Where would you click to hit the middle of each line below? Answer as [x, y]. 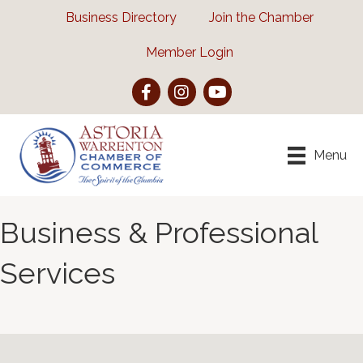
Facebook [161, 86]
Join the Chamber [261, 17]
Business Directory [121, 17]
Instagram [197, 86]
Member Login [190, 52]
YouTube [229, 86]
